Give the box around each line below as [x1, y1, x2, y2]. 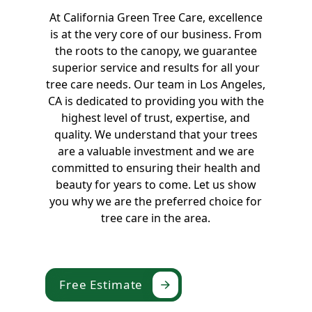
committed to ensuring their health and [51, 160, 260, 176]
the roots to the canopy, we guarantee [54, 43, 257, 59]
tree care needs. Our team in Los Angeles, [46, 77, 266, 93]
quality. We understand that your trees [54, 127, 258, 143]
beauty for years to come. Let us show [55, 177, 256, 193]
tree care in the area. [101, 210, 211, 226]
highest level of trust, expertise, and [61, 110, 251, 126]
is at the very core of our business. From [49, 26, 262, 42]
